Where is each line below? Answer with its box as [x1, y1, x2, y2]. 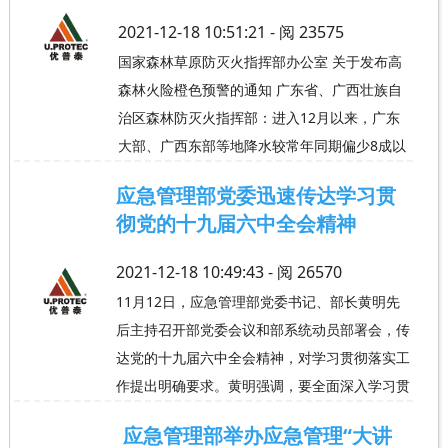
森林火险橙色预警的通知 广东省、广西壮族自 [117, 79, 402, 99]
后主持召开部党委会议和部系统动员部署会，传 [115, 319, 410, 339]
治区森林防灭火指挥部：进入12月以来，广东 [117, 107, 400, 127]
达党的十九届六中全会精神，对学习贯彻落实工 [115, 347, 410, 367]
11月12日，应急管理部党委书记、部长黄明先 [115, 291, 400, 311]
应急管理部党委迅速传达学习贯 [115, 181, 396, 209]
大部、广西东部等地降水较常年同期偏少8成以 [117, 135, 406, 155]
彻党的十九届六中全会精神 [115, 209, 356, 237]
